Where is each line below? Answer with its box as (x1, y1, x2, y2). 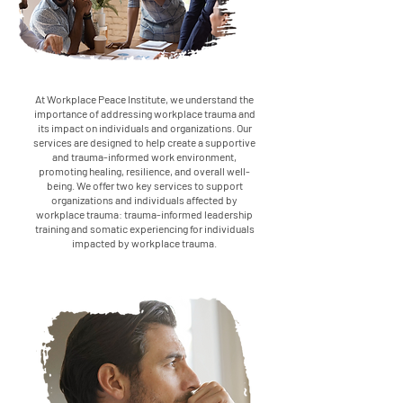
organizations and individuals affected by (51, 193, 237, 206)
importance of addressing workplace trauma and (33, 107, 255, 120)
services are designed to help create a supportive (33, 136, 255, 148)
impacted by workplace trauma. (72, 237, 217, 249)
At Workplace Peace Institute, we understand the (35, 93, 254, 105)
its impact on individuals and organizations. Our (37, 121, 252, 134)
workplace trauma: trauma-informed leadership (36, 208, 253, 220)
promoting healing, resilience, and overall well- (39, 165, 250, 177)
